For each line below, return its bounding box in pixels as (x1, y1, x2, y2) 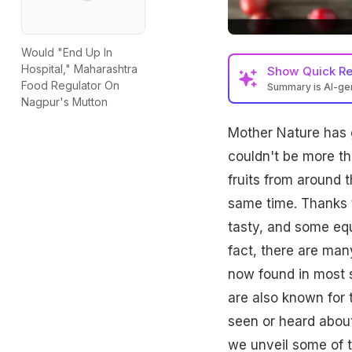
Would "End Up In (21, 46, 112, 60)
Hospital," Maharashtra (21, 62, 137, 76)
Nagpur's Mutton (21, 95, 108, 109)
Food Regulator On (21, 79, 119, 93)
